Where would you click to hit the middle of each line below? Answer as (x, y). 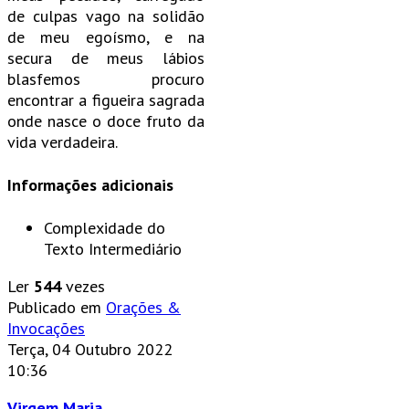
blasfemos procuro (106, 79)
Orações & (143, 307)
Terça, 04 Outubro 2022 (90, 349)
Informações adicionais (90, 184)
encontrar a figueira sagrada (106, 100)
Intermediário (135, 248)
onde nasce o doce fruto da (106, 121)
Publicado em (54, 307)
